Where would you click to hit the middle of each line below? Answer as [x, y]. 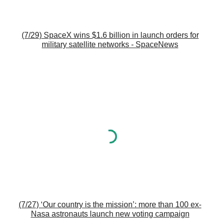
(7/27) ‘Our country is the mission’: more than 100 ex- [110, 205]
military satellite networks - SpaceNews [110, 45]
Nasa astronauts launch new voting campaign [110, 214]
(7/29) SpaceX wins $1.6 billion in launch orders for [110, 35]
